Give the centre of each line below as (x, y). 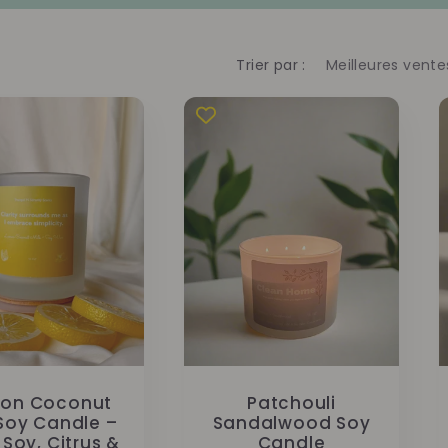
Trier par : (271, 65)
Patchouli (291, 402)
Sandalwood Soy (291, 422)
